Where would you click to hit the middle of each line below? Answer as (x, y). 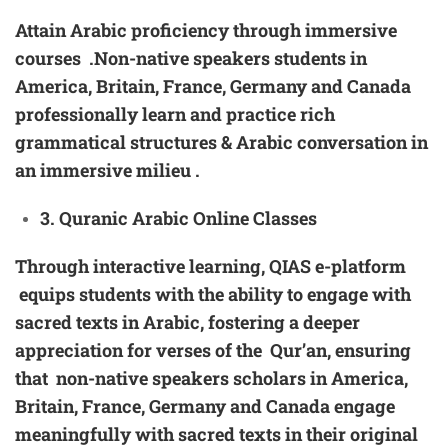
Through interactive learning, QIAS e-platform (210, 266)
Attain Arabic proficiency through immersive (206, 30)
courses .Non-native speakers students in (191, 58)
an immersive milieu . (107, 170)
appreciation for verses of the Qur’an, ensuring (213, 350)
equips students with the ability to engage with (213, 294)
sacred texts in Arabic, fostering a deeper (187, 322)
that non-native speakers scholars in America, (211, 378)
